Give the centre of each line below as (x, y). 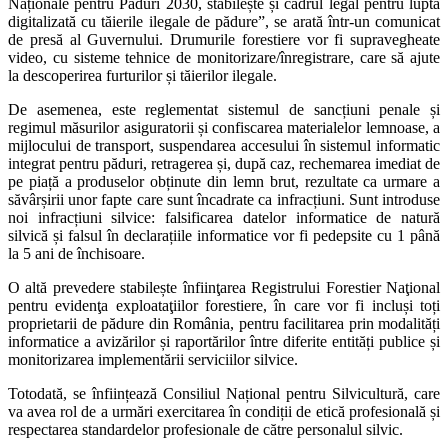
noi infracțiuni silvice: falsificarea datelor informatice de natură (224, 217)
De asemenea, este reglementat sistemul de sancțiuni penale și (224, 109)
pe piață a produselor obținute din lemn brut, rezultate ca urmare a (224, 181)
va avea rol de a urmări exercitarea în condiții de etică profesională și (224, 411)
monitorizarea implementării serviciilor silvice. (153, 359)
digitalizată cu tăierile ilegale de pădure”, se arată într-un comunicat (224, 21)
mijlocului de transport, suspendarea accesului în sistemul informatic (224, 145)
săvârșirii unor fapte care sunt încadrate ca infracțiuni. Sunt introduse (224, 199)
